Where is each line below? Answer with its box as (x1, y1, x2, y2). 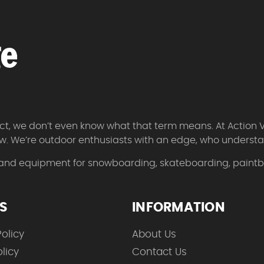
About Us (132, 229, 176, 239)
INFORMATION (132, 200, 225, 214)
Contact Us (132, 246, 187, 257)
